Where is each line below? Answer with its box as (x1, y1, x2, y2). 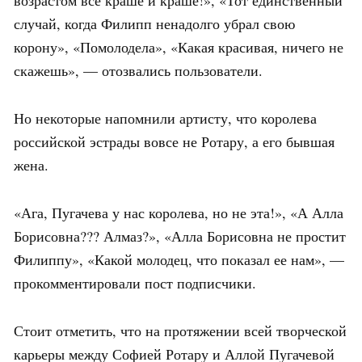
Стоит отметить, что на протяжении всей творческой (14, 320, 347, 340)
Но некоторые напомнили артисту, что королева (14, 107, 317, 128)
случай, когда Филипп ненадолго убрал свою (14, 13, 295, 33)
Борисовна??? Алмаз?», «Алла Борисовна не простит (14, 225, 346, 246)
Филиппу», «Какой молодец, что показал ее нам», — (14, 249, 344, 269)
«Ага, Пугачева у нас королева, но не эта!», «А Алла (14, 202, 343, 222)
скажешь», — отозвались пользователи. (14, 60, 263, 80)
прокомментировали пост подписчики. (14, 272, 256, 293)
